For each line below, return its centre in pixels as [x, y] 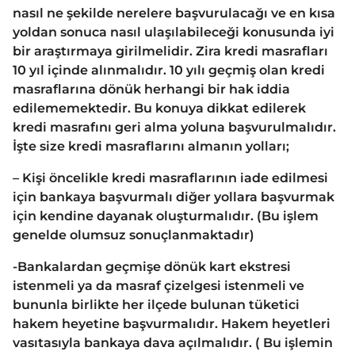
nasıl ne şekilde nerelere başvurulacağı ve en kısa [174, 13]
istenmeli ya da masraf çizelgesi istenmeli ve [158, 286]
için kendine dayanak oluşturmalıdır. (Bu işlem [166, 216]
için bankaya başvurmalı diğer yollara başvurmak [174, 197]
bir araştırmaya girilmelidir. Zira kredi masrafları [170, 51]
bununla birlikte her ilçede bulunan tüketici [156, 305]
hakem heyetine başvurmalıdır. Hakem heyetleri [172, 324]
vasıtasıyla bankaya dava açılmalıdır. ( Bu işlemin [173, 343]
